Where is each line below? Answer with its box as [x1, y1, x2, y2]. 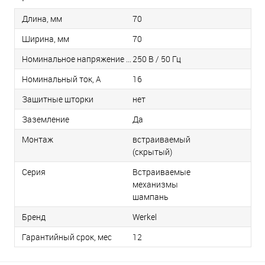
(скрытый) [132, 146, 172, 157]
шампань [132, 191, 168, 202]
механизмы [132, 179, 178, 190]
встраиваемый [132, 134, 190, 145]
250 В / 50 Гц [132, 53, 181, 64]
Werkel [132, 211, 157, 222]
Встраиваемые [132, 166, 190, 177]
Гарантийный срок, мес [22, 231, 112, 243]
